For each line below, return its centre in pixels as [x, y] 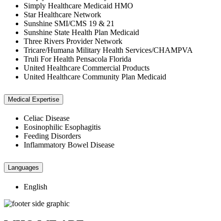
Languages [23, 168]
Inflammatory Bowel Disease [69, 145]
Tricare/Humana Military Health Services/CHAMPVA [108, 50]
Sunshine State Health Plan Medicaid [81, 32]
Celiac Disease [47, 118]
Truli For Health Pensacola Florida [77, 59]
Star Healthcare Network [62, 14]
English [36, 187]
